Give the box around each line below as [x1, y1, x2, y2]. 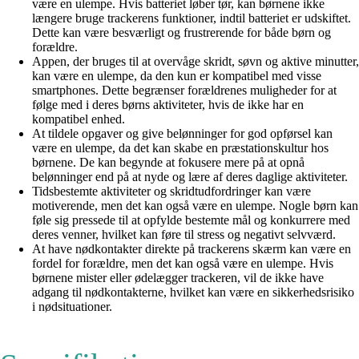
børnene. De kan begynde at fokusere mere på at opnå [32, 155, 305, 169]
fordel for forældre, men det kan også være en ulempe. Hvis [32, 256, 333, 270]
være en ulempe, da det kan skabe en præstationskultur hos [32, 140, 329, 155]
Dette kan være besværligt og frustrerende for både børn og [32, 25, 331, 39]
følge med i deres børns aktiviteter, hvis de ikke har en [32, 97, 304, 111]
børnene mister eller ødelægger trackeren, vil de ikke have [32, 270, 324, 284]
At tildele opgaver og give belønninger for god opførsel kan [32, 126, 333, 140]
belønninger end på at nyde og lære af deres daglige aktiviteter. [32, 169, 348, 184]
